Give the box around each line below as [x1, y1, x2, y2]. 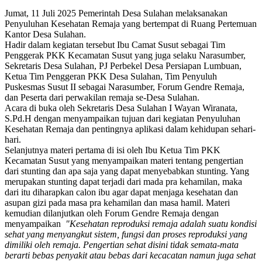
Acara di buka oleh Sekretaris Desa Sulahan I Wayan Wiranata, [5, 102, 237, 113]
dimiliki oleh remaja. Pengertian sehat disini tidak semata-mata [5, 239, 239, 250]
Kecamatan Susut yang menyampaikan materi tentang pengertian [5, 155, 243, 166]
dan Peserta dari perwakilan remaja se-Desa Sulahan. [5, 92, 199, 102]
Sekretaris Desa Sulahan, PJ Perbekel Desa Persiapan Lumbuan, [5, 60, 242, 71]
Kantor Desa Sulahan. [5, 29, 86, 39]
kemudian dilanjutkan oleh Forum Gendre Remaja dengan [5, 208, 219, 218]
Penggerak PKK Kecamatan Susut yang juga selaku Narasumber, [5, 50, 246, 60]
